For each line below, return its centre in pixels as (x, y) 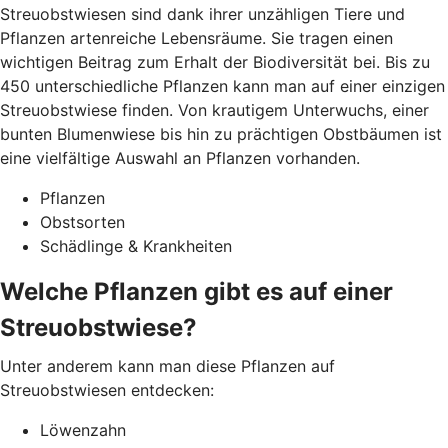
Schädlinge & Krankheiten (136, 245)
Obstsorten (82, 221)
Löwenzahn (83, 429)
